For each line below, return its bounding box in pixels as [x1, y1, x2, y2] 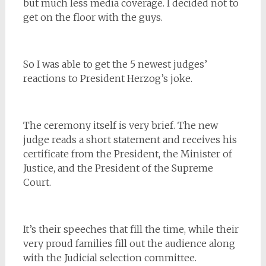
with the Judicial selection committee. [23, 252, 197, 264]
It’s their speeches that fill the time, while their [23, 223, 239, 235]
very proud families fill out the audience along [23, 237, 235, 249]
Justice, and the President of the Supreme [23, 162, 213, 174]
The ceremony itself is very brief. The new [23, 119, 218, 131]
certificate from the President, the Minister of [23, 148, 232, 160]
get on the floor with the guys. [23, 11, 163, 23]
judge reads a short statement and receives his [23, 134, 237, 145]
